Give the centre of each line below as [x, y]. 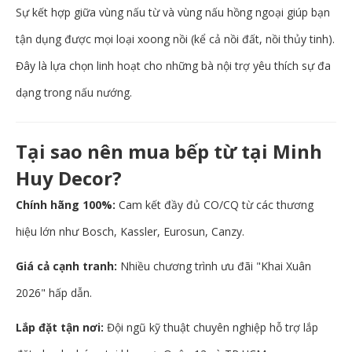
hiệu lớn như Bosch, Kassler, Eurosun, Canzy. [130, 232]
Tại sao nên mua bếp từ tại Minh [169, 152]
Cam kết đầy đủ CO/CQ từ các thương [214, 205]
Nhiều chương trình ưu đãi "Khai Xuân [214, 266]
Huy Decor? [69, 178]
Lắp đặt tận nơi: [60, 328]
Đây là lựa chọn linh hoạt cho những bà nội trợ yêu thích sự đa [173, 66]
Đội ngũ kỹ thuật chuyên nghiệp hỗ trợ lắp [211, 328]
